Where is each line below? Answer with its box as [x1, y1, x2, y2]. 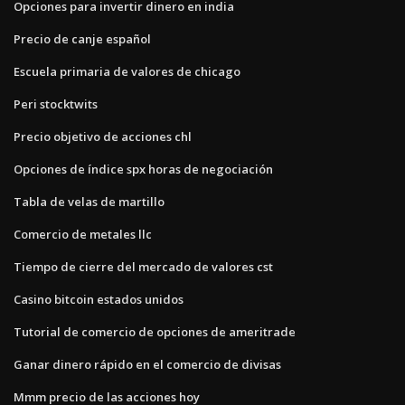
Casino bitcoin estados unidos [14, 290, 184, 307]
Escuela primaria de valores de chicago [14, 62, 240, 80]
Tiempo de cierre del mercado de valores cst [14, 258, 273, 275]
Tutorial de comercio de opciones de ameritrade [14, 323, 296, 340]
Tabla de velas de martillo [14, 193, 165, 210]
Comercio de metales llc [14, 225, 152, 242]
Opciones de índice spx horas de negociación [14, 160, 273, 177]
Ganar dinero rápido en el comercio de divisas [14, 355, 281, 372]
